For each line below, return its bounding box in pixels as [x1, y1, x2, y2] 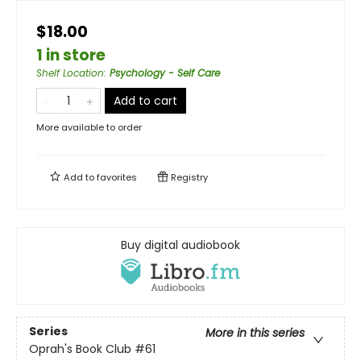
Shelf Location [36, 65, 104, 80]
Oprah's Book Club [29, 341, 131, 358]
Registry [168, 170, 208, 184]
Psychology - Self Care [110, 65, 220, 80]
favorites [97, 170, 137, 184]
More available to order [36, 120, 142, 134]
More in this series [205, 325, 305, 342]
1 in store [36, 44, 106, 66]
